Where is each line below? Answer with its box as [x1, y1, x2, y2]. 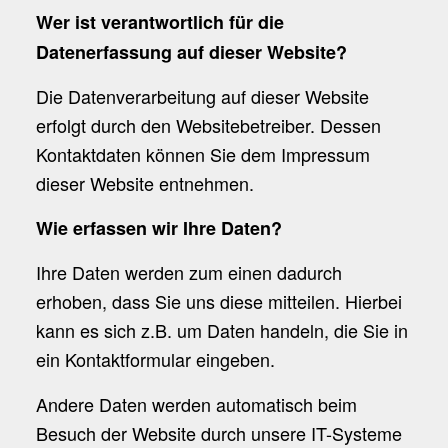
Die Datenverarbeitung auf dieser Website [35, 82, 369, 109]
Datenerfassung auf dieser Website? [35, 38, 347, 65]
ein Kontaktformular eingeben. [35, 346, 275, 373]
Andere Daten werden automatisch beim [35, 390, 357, 417]
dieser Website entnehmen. [35, 169, 254, 196]
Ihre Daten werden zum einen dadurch [35, 259, 342, 286]
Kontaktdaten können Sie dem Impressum [35, 140, 370, 167]
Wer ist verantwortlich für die [35, 8, 284, 35]
